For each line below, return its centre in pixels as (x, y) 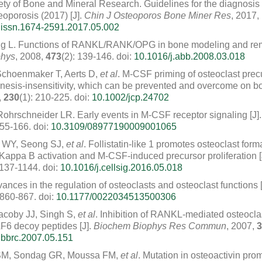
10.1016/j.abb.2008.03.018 (189, 56)
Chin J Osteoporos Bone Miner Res (158, 15)
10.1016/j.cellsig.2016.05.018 (121, 168)
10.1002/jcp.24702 (130, 97)
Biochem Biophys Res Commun (160, 226)
